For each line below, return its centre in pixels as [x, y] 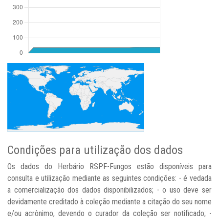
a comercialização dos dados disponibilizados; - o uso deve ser [109, 190]
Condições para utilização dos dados [95, 150]
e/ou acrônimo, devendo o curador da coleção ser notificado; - [109, 213]
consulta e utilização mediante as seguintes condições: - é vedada [109, 178]
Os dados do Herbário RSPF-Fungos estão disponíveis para [109, 166]
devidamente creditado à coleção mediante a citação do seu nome [109, 202]
